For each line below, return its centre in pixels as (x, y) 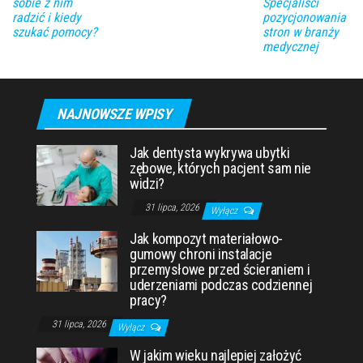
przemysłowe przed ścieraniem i (220, 270)
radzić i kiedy (47, 18)
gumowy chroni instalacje (201, 254)
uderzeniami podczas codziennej (221, 285)
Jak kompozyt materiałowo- (206, 239)
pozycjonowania (304, 18)
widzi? (147, 184)
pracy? (148, 301)
